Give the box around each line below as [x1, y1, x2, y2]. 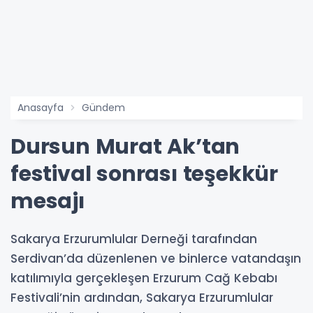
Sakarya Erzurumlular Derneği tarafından [10, 231, 257, 247]
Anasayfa [17, 101, 64, 115]
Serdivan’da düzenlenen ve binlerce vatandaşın [10, 250, 301, 267]
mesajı [10, 187, 85, 216]
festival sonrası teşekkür [10, 159, 278, 189]
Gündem [82, 101, 125, 115]
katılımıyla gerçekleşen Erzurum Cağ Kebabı [10, 270, 277, 286]
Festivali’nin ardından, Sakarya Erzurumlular [10, 289, 273, 306]
